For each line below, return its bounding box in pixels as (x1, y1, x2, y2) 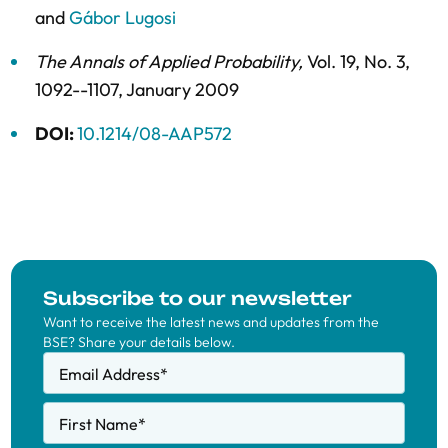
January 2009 (126, 78, 239, 101)
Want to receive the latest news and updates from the (43, 313, 379, 331)
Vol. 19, (307, 50, 364, 73)
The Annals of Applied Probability (35, 50, 298, 73)
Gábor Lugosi (69, 6, 176, 29)
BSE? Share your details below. (43, 333, 235, 351)
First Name (59, 414, 138, 434)
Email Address (59, 364, 160, 384)
